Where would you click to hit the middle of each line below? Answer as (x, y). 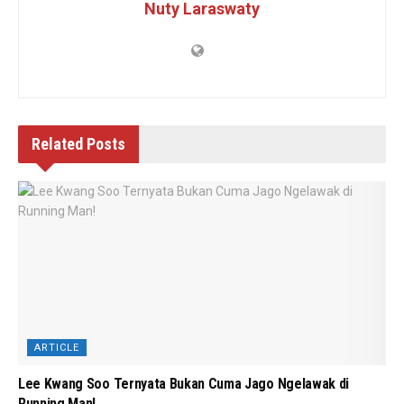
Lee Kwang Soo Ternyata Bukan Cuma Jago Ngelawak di (184, 383)
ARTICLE (57, 347)
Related (57, 143)
